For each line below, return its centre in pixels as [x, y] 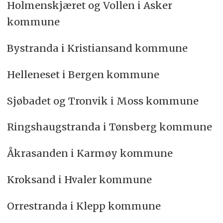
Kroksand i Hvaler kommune [79, 180]
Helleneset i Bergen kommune [83, 74]
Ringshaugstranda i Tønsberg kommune [109, 127]
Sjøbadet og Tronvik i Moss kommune [103, 101]
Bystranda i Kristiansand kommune [97, 48]
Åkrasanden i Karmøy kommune [90, 153]
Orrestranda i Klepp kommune [84, 206]
